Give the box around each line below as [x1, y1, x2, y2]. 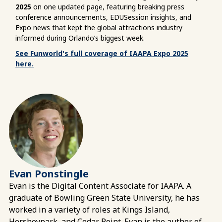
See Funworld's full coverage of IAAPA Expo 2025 [15, 48, 188, 58]
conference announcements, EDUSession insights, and [15, 12, 191, 22]
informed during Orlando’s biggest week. [15, 33, 145, 43]
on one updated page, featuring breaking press [31, 1, 184, 11]
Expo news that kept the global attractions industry [15, 22, 182, 32]
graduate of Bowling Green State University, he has [9, 192, 200, 203]
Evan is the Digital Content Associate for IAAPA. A [9, 180, 191, 191]
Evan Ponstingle [9, 166, 89, 180]
